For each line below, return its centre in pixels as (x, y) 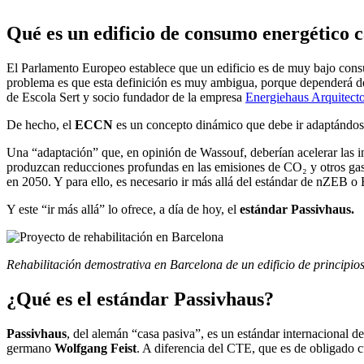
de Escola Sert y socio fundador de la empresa (126, 97)
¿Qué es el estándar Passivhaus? (140, 299)
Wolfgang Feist (95, 348)
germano (30, 348)
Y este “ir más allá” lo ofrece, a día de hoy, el (123, 209)
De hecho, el (41, 124)
